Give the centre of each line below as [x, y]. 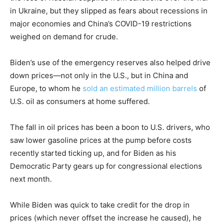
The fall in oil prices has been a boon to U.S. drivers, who [110, 127]
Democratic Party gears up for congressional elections [106, 166]
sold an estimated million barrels [140, 89]
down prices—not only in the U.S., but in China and [99, 76]
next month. [31, 179]
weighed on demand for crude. [64, 37]
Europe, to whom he [46, 89]
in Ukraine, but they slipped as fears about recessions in [109, 11]
